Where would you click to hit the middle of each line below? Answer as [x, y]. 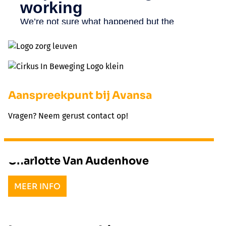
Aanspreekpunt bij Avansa [80, 96]
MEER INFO [37, 187]
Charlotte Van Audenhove [78, 161]
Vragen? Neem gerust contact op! [68, 116]
